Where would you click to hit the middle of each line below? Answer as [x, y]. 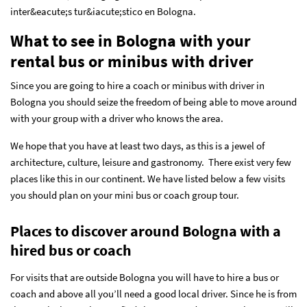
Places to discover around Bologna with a [146, 231]
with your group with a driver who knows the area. [117, 118]
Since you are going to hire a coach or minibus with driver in [137, 85]
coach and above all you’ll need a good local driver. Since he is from [153, 294]
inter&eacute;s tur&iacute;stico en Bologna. [103, 11]
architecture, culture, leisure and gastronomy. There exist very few [151, 162]
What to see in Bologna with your [131, 41]
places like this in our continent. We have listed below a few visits [148, 179]
